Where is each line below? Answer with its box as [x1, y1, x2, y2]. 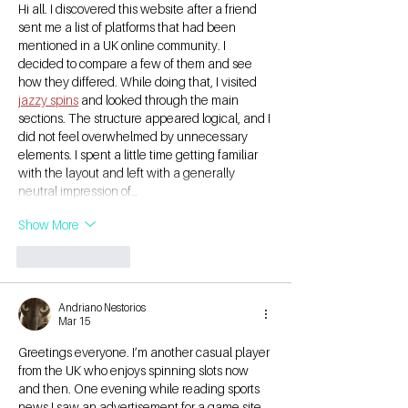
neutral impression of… [18, 183, 138, 199]
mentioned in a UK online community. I [18, 37, 229, 54]
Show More [18, 216, 79, 232]
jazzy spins [18, 92, 78, 108]
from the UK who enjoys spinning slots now [18, 362, 251, 379]
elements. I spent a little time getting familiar [18, 147, 260, 163]
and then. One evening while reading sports [18, 381, 262, 397]
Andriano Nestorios [58, 301, 146, 315]
